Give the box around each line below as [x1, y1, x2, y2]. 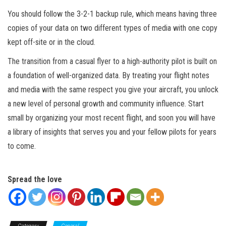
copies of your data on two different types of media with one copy [8, 23, 217, 33]
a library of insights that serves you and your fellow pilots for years [8, 127, 216, 137]
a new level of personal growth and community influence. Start [8, 99, 204, 109]
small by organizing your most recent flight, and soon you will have [8, 113, 215, 123]
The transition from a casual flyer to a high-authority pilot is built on [8, 56, 217, 67]
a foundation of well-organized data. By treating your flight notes [8, 71, 209, 81]
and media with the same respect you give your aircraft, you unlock [8, 85, 218, 95]
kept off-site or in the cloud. [8, 37, 95, 47]
